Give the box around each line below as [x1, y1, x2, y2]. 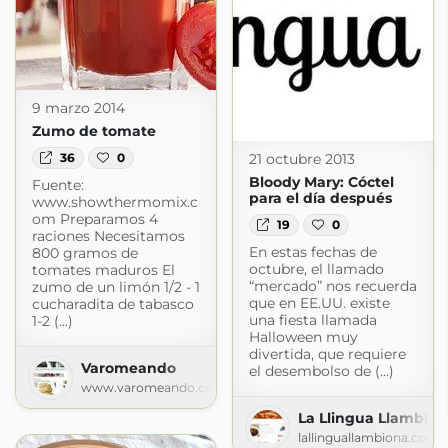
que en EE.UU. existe [248, 293, 390, 312]
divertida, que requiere [248, 344, 406, 363]
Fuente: [31, 176, 84, 195]
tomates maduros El [31, 261, 175, 280]
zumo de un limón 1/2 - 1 [31, 278, 200, 297]
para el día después [248, 188, 392, 207]
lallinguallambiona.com [297, 429, 439, 445]
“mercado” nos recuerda [248, 276, 417, 295]
